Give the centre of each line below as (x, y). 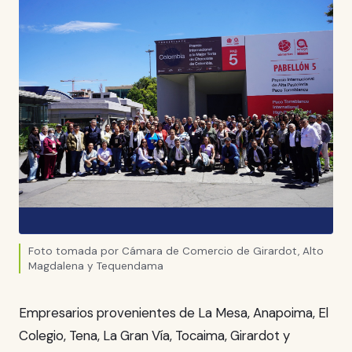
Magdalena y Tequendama (96, 266)
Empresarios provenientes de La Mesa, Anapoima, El (174, 313)
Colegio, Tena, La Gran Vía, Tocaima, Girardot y (154, 336)
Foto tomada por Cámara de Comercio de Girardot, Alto (176, 251)
